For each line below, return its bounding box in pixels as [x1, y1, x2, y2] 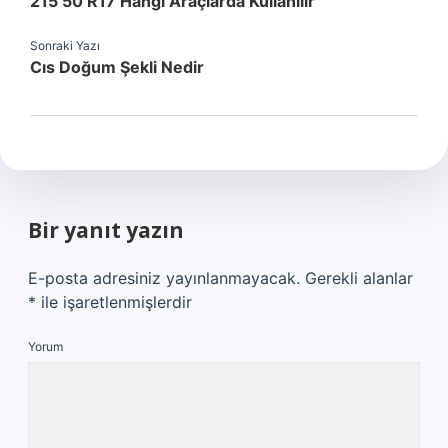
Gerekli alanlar [305, 268, 413, 288]
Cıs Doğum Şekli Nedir [30, 57, 204, 77]
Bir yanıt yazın [28, 216, 184, 244]
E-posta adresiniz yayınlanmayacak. [28, 268, 300, 288]
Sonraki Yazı [30, 38, 100, 53]
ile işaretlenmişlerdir [36, 292, 192, 312]
